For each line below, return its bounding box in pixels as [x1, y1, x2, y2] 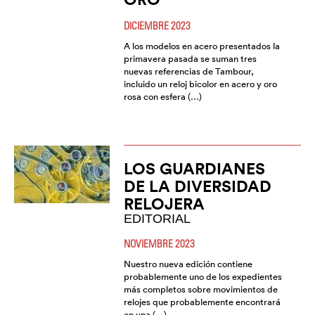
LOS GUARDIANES [123, 158, 265, 179]
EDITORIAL [123, 212, 191, 226]
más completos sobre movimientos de [123, 283, 278, 296]
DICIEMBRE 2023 [123, 19, 191, 32]
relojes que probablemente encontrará [123, 296, 281, 309]
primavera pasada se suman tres [123, 53, 257, 65]
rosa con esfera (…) [123, 91, 202, 103]
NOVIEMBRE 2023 [123, 237, 195, 250]
